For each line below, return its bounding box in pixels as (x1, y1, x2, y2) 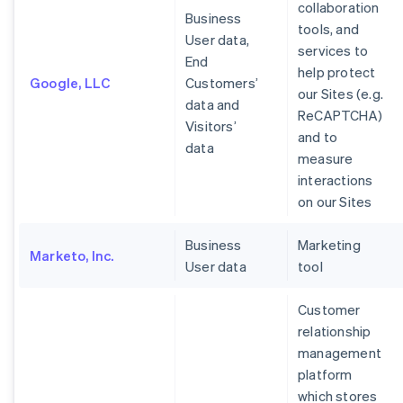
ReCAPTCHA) (298, 106, 382, 124)
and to (298, 128, 338, 146)
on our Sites (298, 193, 372, 210)
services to (298, 41, 369, 59)
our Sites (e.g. (298, 85, 383, 103)
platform (298, 365, 353, 383)
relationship (298, 322, 372, 340)
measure (298, 149, 354, 167)
